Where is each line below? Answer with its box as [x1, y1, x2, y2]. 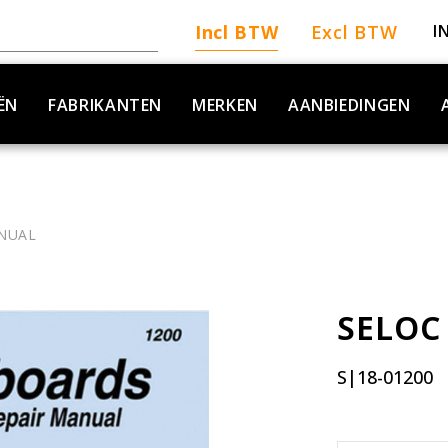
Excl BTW [310, 20, 398, 44]
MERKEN [192, 94, 258, 116]
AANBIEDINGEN [287, 94, 411, 116]
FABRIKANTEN [48, 94, 163, 116]
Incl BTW [194, 20, 279, 44]
